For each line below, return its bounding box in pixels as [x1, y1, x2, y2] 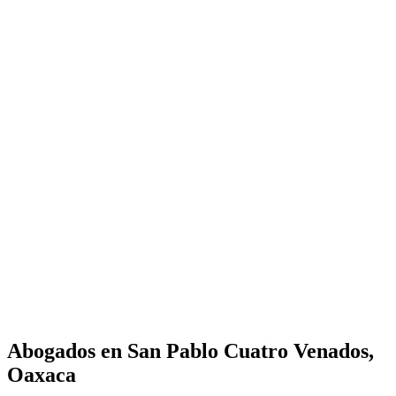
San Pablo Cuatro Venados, [127, 339, 374, 363]
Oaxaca [7, 363, 76, 387]
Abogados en [7, 339, 127, 363]
